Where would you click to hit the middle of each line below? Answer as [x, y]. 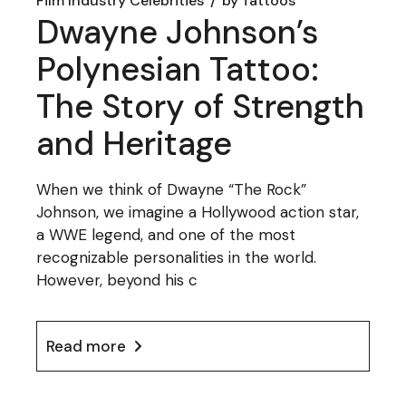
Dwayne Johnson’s [178, 32]
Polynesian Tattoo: [178, 69]
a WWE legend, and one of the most [166, 235]
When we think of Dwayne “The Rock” [172, 189]
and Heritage [135, 144]
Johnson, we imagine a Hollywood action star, [198, 212]
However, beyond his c [117, 280]
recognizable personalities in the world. [177, 257]
